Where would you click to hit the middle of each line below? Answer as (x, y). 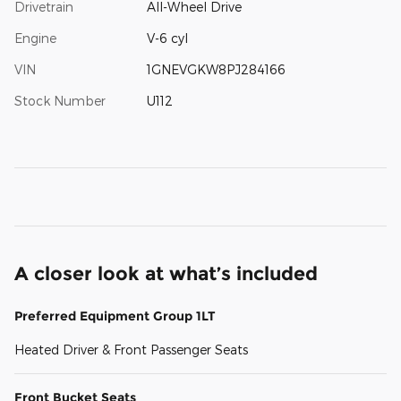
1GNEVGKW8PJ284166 (216, 70)
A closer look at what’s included (166, 274)
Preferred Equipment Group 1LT (115, 316)
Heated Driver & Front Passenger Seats (131, 350)
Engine (35, 38)
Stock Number (60, 101)
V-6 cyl (167, 38)
